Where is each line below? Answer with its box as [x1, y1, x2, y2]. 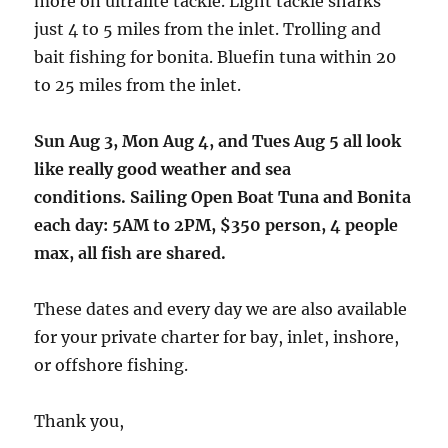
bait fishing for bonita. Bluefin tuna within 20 [34, 47, 397, 67]
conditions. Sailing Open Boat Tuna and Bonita [34, 187, 412, 207]
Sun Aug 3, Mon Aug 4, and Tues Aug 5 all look [34, 131, 402, 151]
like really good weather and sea [34, 159, 292, 179]
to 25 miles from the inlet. [34, 75, 250, 95]
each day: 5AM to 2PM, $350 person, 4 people [34, 215, 399, 235]
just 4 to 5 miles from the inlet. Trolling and [34, 19, 382, 39]
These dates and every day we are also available [34, 299, 408, 319]
